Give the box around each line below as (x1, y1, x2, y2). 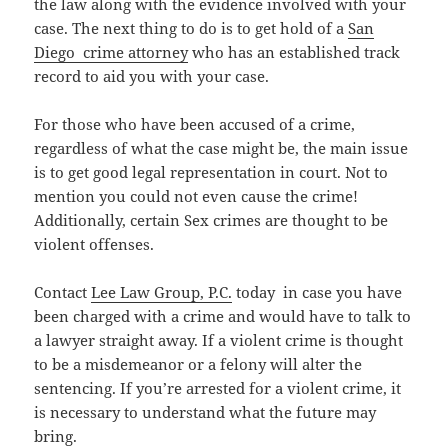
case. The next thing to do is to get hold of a (34, 18, 349, 39)
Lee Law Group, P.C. (91, 282, 233, 303)
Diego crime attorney (34, 42, 189, 63)
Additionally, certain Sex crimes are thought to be (34, 210, 389, 231)
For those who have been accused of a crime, (34, 114, 356, 135)
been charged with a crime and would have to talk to (34, 306, 412, 327)
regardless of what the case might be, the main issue (34, 138, 409, 159)
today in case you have (232, 282, 403, 303)
